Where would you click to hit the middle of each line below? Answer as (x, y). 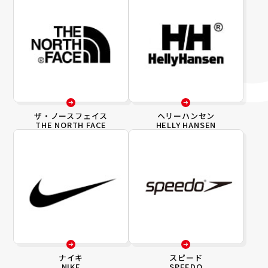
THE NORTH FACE (71, 124)
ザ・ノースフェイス (71, 115)
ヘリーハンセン (186, 115)
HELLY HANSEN (186, 124)
